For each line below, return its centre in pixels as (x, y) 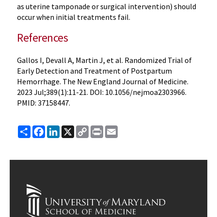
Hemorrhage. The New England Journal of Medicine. (103, 81)
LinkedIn (74, 129)
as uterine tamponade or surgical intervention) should (107, 6)
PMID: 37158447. (44, 103)
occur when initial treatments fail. (74, 17)
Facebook (62, 129)
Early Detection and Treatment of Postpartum (94, 71)
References (43, 38)
